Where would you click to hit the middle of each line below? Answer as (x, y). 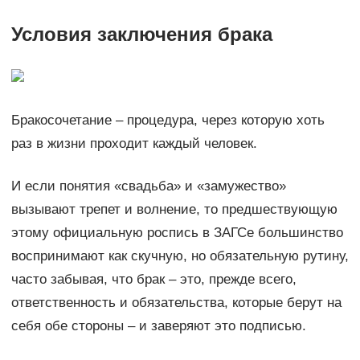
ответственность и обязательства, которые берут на (176, 303)
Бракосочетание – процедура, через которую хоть (168, 121)
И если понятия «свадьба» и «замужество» (148, 186)
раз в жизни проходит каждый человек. (134, 144)
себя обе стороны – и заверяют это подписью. (158, 326)
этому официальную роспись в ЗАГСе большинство (177, 233)
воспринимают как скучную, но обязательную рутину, (180, 256)
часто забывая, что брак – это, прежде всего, (153, 280)
